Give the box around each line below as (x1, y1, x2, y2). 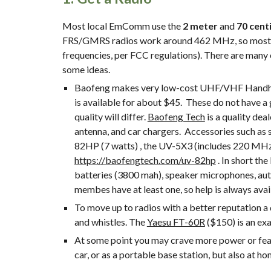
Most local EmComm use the (62, 20, 183, 31)
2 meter (182, 20, 218, 31)
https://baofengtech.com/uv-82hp (74, 154, 216, 166)
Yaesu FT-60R (146, 216, 205, 227)
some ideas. (62, 64, 110, 75)
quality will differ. (74, 111, 148, 122)
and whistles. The (74, 216, 147, 227)
